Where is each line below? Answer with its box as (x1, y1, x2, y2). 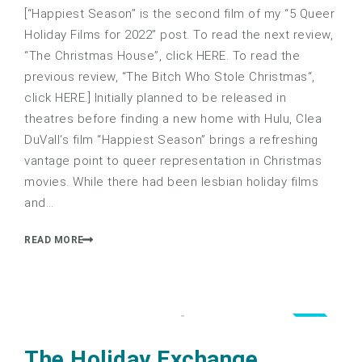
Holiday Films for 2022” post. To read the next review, (24, 27, 333, 42)
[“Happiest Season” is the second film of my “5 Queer (24, 6, 335, 21)
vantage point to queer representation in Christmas (24, 153, 322, 168)
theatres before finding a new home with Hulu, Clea (24, 111, 322, 126)
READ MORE (24, 234, 84, 246)
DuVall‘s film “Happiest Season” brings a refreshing (24, 132, 318, 147)
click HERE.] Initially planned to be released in (24, 90, 286, 105)
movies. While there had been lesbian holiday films (24, 174, 318, 189)
